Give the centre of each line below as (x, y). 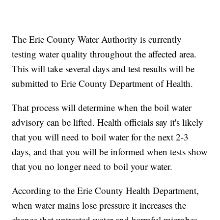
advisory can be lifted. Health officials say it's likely (108, 122)
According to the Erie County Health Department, (106, 191)
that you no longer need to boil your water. (92, 166)
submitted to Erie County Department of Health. (103, 83)
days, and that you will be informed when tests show (110, 152)
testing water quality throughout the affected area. (104, 54)
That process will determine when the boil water (102, 108)
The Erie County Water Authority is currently (97, 39)
